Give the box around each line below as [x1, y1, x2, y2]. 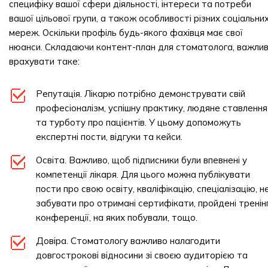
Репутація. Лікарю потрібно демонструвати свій [36, 88, 245, 99]
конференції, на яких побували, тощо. [36, 212, 197, 223]
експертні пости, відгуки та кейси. [36, 131, 182, 142]
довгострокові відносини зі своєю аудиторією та [36, 249, 248, 261]
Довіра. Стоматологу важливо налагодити [36, 235, 220, 246]
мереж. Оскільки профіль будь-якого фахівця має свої [9, 27, 243, 38]
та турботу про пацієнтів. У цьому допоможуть [36, 117, 241, 128]
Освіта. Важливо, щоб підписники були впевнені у [36, 154, 247, 166]
